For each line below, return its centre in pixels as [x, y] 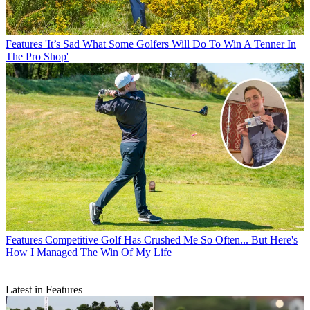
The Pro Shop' [37, 56]
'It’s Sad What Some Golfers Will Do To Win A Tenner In [171, 44]
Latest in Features [44, 289]
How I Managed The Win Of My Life [89, 252]
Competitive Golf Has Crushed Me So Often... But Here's [171, 239]
